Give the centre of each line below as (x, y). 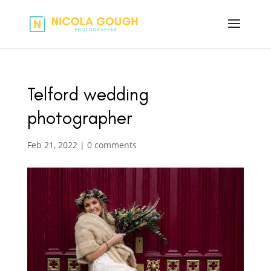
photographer (80, 118)
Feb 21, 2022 (52, 145)
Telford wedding (88, 94)
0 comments (112, 145)
